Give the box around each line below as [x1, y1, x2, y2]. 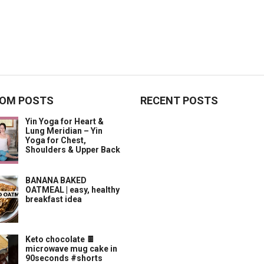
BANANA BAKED [25, 176, 87, 185]
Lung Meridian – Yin [25, 126, 103, 136]
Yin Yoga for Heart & [25, 117, 104, 126]
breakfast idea [25, 194, 82, 204]
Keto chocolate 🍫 [25, 235, 95, 244]
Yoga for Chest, [25, 136, 86, 145]
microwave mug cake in [25, 244, 117, 253]
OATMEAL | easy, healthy [25, 185, 120, 194]
